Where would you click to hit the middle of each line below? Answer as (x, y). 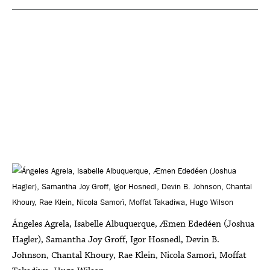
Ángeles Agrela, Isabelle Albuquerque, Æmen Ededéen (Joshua (133, 224)
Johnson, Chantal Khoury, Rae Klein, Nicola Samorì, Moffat (129, 255)
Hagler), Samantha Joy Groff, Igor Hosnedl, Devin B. (116, 239)
